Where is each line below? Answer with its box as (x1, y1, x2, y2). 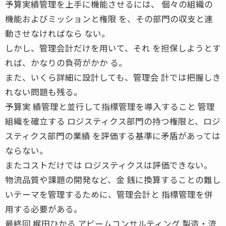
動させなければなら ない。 (5, 27, 110, 39)
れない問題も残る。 (5, 85, 82, 98)
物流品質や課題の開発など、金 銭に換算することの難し (5, 173, 221, 186)
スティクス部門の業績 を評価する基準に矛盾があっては (5, 129, 220, 142)
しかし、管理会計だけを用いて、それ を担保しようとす (5, 41, 221, 54)
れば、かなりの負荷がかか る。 (5, 56, 127, 69)
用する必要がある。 (5, 202, 82, 215)
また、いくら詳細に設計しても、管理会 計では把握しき (5, 71, 221, 83)
